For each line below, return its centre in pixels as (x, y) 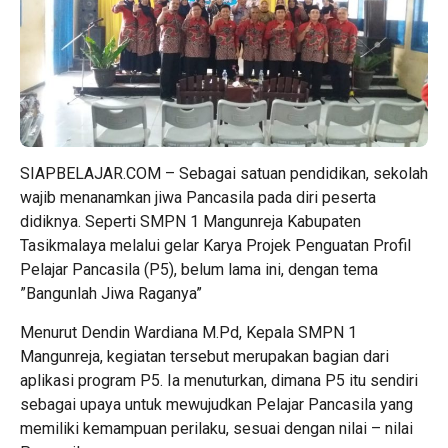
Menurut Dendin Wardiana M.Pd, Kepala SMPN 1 (188, 333)
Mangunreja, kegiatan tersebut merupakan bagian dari (204, 357)
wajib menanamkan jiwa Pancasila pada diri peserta (198, 198)
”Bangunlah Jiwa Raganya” (111, 294)
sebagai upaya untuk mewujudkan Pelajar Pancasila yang (216, 405)
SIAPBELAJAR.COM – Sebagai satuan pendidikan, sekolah (224, 174)
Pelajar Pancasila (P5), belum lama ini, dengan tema (199, 270)
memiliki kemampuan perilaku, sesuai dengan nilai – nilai (216, 429)
